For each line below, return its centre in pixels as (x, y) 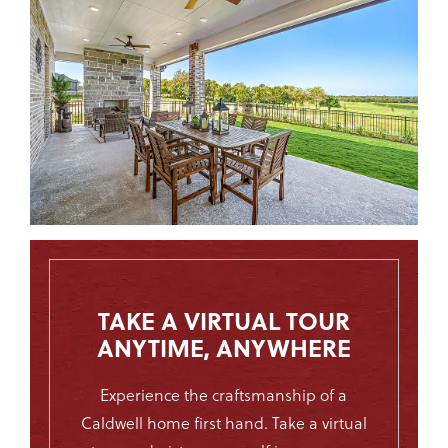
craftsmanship (264, 395)
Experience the (156, 395)
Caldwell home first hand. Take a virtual (223, 423)
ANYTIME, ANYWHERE (223, 348)
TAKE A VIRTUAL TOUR (223, 321)
